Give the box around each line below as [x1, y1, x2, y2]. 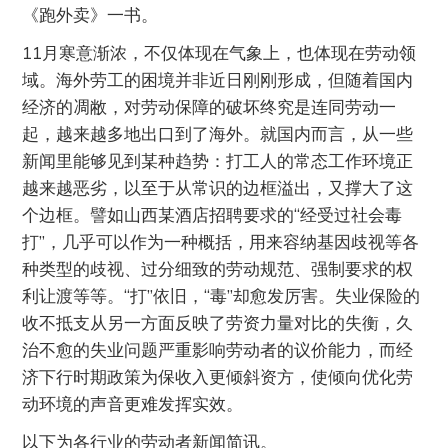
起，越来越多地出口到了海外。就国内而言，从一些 [22, 122, 414, 144]
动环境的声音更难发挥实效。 [22, 392, 244, 414]
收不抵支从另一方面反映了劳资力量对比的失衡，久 [22, 311, 414, 333]
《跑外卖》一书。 [22, 3, 159, 25]
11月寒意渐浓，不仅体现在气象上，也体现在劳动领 [22, 41, 417, 63]
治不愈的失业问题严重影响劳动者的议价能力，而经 [22, 338, 414, 360]
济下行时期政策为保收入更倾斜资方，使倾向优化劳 [22, 365, 414, 387]
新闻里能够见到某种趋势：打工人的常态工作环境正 [22, 149, 414, 171]
